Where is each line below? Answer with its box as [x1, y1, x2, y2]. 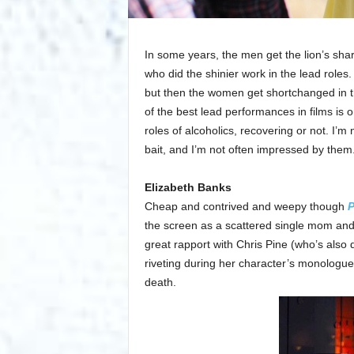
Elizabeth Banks [144, 181, 232, 194]
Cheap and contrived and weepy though [144, 200, 348, 213]
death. [144, 276, 176, 289]
